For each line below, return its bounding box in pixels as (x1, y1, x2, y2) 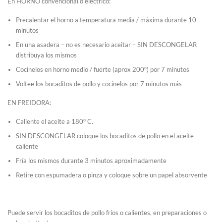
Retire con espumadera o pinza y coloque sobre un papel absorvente (16, 170, 208, 179)
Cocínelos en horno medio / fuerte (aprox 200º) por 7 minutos (16, 65, 190, 74)
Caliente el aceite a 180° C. (16, 117, 94, 126)
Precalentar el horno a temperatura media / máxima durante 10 (16, 16, 197, 24)
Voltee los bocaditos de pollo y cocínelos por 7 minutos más (16, 80, 182, 88)
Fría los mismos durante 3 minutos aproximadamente (16, 156, 167, 165)
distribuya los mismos (16, 51, 77, 59)
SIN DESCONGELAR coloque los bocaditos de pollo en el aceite (16, 131, 194, 140)
